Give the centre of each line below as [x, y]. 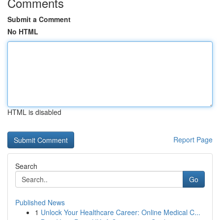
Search [26, 166]
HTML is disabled [34, 112]
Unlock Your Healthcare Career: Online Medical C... [121, 212]
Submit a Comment [39, 19]
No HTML [23, 31]
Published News [40, 202]
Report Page [193, 139]
